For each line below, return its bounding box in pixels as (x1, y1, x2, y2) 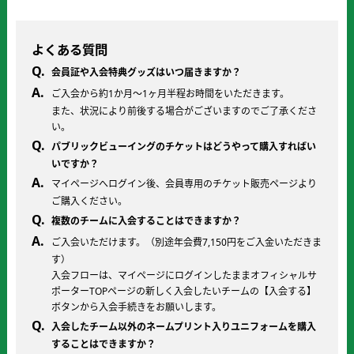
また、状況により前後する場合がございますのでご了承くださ (51, 104, 317, 118)
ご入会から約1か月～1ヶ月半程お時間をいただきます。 (51, 87, 289, 100)
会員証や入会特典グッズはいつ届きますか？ (51, 66, 241, 79)
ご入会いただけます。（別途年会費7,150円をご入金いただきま (51, 235, 322, 249)
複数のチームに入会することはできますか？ (51, 214, 241, 228)
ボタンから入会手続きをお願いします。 (51, 300, 221, 314)
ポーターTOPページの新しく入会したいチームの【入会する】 (51, 284, 316, 298)
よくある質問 (32, 41, 107, 58)
